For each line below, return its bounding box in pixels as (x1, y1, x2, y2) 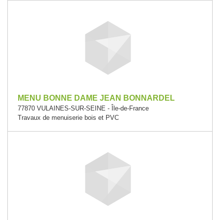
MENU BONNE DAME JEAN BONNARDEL (18, 94, 175, 102)
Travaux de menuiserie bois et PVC (18, 114, 119, 121)
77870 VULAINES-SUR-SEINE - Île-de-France (18, 105, 149, 112)
